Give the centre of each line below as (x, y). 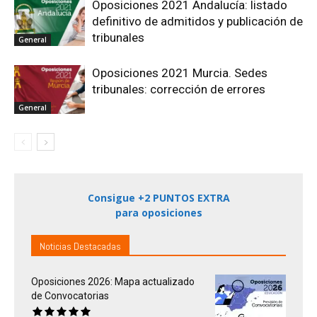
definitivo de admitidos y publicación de (197, 22)
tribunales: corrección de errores (179, 90)
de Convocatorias (70, 296)
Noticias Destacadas (80, 247)
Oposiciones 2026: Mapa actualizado (113, 282)
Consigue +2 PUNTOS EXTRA (158, 198)
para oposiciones (158, 213)
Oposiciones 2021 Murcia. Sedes (180, 73)
